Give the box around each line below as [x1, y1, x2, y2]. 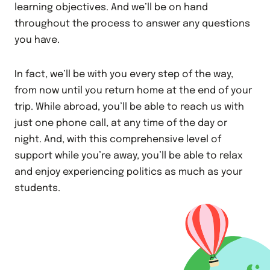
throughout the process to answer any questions [14, 19, 250, 29]
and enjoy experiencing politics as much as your [14, 167, 242, 177]
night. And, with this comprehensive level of [14, 134, 221, 145]
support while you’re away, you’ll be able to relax [14, 151, 243, 161]
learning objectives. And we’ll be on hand [14, 2, 208, 13]
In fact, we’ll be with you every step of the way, [14, 69, 233, 80]
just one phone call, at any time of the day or [14, 118, 227, 128]
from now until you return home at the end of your [14, 86, 252, 96]
